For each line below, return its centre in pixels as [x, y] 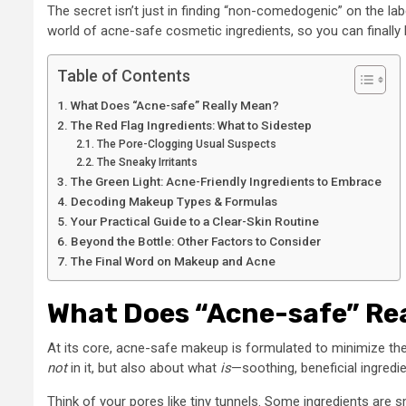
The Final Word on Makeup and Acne [173, 261]
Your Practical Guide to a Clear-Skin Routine [194, 221]
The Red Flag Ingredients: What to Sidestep [191, 125]
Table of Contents [124, 75]
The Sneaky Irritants [147, 162]
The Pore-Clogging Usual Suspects [186, 144]
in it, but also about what [144, 367]
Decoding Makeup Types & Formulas [174, 201]
